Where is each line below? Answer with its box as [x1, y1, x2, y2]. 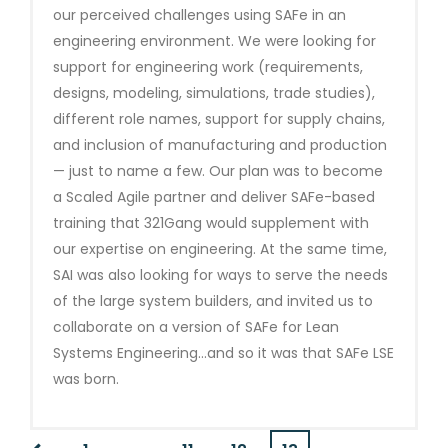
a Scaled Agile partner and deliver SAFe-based [53, 186, 375, 207]
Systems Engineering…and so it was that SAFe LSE [53, 342, 394, 363]
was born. [53, 368, 119, 389]
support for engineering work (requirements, [53, 56, 363, 77]
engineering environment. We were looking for [53, 30, 376, 51]
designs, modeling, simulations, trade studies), [53, 82, 375, 103]
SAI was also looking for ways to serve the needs [53, 264, 388, 285]
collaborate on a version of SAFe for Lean [53, 316, 339, 337]
